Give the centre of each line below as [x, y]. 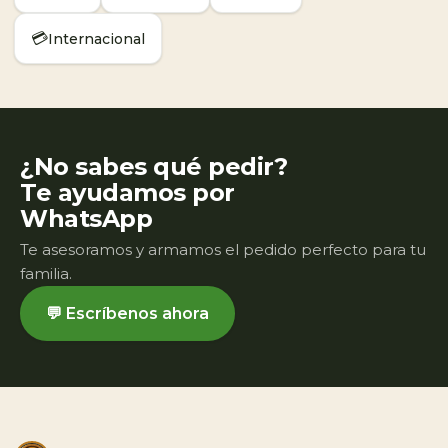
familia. [46, 274]
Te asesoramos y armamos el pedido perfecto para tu [223, 250]
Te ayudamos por [127, 193]
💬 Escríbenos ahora [127, 314]
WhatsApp [86, 219]
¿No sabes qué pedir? [154, 167]
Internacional [96, 38]
